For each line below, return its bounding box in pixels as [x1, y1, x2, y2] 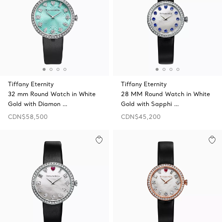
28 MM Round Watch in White [121, 90, 210, 98]
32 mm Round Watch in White [8, 90, 96, 98]
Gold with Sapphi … [121, 100, 179, 108]
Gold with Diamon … [8, 100, 67, 108]
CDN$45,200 [121, 113, 161, 120]
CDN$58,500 [8, 113, 48, 120]
